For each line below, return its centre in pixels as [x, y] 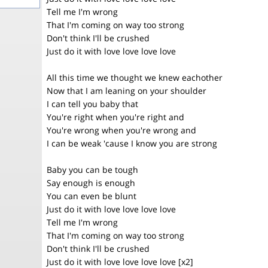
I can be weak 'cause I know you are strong [132, 143]
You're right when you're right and [115, 117]
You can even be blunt [92, 196]
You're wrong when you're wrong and [121, 130]
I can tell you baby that [92, 104]
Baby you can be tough [92, 170]
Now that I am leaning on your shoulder [127, 91]
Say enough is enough [91, 183]
